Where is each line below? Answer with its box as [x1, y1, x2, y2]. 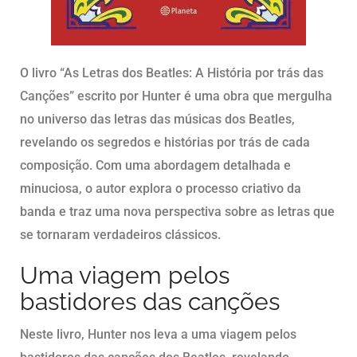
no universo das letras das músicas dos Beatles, [20, 112, 295, 127]
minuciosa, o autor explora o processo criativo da [20, 181, 301, 197]
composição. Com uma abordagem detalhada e [20, 158, 291, 174]
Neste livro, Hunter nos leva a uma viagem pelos [20, 327, 296, 343]
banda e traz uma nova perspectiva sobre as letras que [20, 204, 335, 220]
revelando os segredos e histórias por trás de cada [20, 135, 310, 151]
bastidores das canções [20, 288, 280, 316]
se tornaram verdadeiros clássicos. [20, 227, 221, 243]
